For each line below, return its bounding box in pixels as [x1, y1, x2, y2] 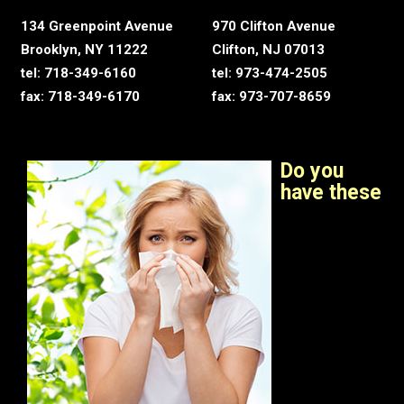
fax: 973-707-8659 [212, 87, 331, 105]
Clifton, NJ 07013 [212, 41, 325, 58]
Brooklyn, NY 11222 [21, 41, 148, 58]
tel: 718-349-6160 [21, 64, 136, 81]
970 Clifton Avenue [212, 17, 335, 34]
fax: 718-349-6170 [21, 87, 140, 105]
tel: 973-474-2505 [212, 64, 327, 81]
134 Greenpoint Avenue [21, 17, 173, 34]
